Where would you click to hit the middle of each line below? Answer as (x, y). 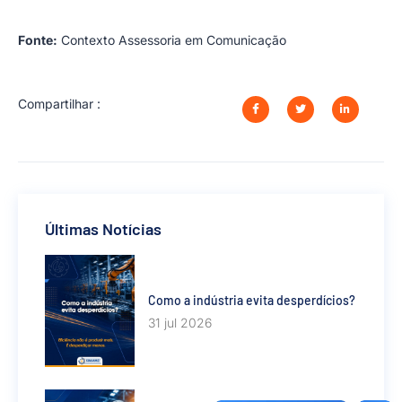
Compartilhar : (59, 103)
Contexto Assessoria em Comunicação (172, 39)
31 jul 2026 (180, 322)
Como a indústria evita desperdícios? (252, 300)
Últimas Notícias (103, 229)
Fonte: (38, 39)
